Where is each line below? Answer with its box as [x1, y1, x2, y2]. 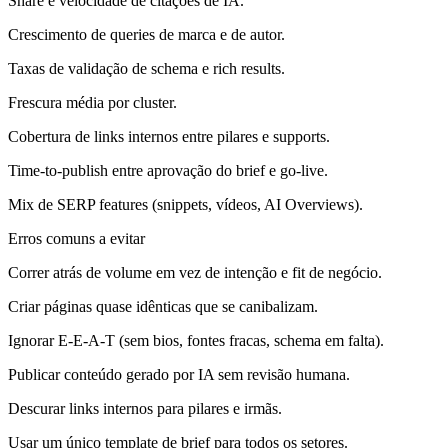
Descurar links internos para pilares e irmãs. [8, 399, 282, 417]
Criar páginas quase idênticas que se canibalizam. [8, 297, 318, 315]
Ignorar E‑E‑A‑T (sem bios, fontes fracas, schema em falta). [8, 331, 384, 349]
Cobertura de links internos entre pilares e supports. [8, 127, 330, 145]
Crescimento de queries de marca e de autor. [8, 25, 285, 43]
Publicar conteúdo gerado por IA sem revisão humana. [8, 365, 350, 383]
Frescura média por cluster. [8, 93, 177, 111]
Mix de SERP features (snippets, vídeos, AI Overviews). [8, 195, 363, 213]
